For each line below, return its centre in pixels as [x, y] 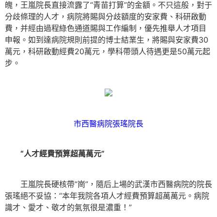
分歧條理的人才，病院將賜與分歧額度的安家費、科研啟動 [106, 17]
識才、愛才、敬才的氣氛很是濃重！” [68, 207]
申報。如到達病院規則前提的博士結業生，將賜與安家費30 [107, 40]
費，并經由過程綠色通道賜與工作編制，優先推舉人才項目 [106, 28]
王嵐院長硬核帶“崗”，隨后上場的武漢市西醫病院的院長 [108, 184]
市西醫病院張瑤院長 [108, 124]
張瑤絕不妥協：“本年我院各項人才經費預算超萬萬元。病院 [107, 195]
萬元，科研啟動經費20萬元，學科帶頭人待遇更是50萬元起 [108, 52]
